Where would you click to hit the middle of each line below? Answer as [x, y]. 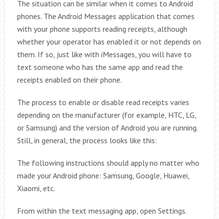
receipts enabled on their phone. [69, 80]
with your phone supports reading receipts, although [102, 29]
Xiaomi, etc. [36, 188]
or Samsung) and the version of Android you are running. [107, 128]
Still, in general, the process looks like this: [87, 140]
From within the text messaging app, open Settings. [101, 211]
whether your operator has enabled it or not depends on [109, 42]
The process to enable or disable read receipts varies [103, 102]
